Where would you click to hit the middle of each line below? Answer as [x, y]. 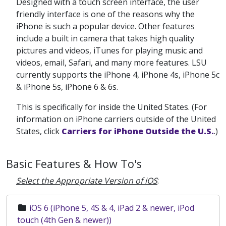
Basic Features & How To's [74, 164]
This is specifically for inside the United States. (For [111, 107]
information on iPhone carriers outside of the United [116, 119]
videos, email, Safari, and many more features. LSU [111, 63]
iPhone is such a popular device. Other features [105, 26]
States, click [39, 131]
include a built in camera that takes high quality [105, 38]
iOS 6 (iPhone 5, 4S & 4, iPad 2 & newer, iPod [112, 208]
